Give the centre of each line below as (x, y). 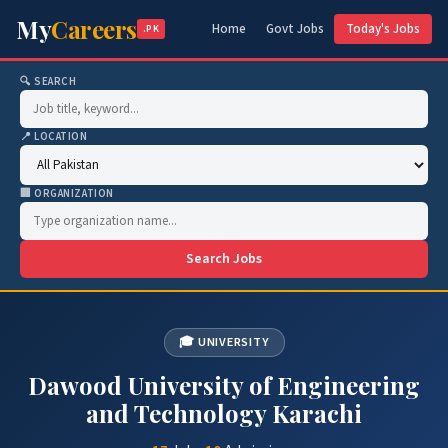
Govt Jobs (295, 29)
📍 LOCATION (54, 136)
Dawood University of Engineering (224, 385)
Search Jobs (224, 259)
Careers (94, 29)
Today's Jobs (383, 29)
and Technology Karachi (224, 413)
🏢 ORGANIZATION (67, 193)
